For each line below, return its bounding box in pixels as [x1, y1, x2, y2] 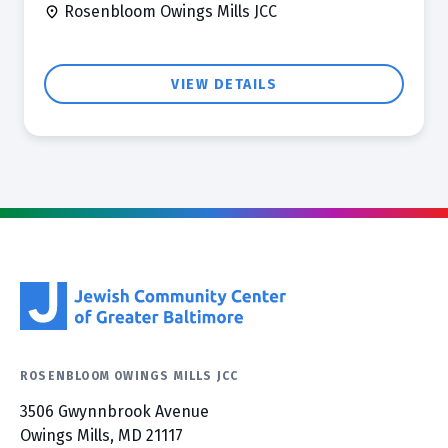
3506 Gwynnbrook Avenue [20, 402, 209, 421]
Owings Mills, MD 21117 [20, 426, 183, 445]
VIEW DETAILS [171, 76, 277, 93]
